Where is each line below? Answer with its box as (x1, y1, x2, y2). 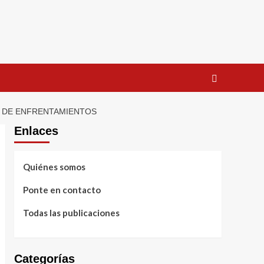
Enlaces (14, 124, 58, 138)
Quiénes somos (22, 161, 85, 173)
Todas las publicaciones (22, 207, 120, 219)
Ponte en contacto (22, 184, 101, 196)
